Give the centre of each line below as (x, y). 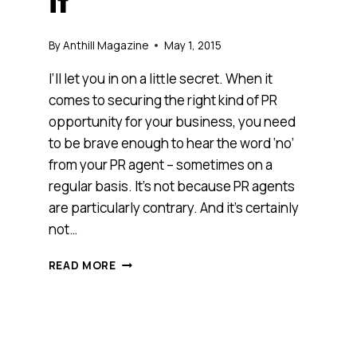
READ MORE (82, 265)
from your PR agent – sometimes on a (160, 164)
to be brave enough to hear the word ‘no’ (171, 143)
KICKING (140, 327)
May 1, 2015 (192, 45)
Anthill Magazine (105, 45)
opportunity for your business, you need (172, 121)
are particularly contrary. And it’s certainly (173, 207)
